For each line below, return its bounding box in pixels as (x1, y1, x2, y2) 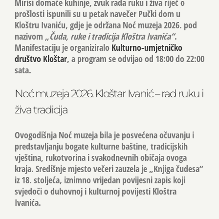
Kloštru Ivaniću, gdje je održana (15, 19, 123, 31)
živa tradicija (15, 103, 67, 116)
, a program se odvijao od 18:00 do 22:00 (67, 52, 204, 65)
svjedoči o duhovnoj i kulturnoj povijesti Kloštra (15, 185, 176, 197)
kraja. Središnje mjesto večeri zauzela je (15, 162, 149, 175)
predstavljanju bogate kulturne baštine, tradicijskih (15, 140, 188, 152)
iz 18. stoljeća (15, 174, 60, 186)
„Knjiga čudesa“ (149, 162, 203, 175)
